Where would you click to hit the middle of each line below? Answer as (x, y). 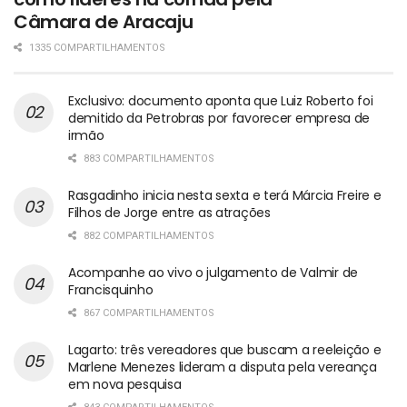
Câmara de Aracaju (104, 21)
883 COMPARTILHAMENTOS (148, 158)
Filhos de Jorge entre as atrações (169, 212)
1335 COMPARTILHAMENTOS (96, 47)
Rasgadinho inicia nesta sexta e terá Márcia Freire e (225, 195)
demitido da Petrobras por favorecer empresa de (219, 118)
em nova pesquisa (125, 384)
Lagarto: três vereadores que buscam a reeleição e (225, 349)
